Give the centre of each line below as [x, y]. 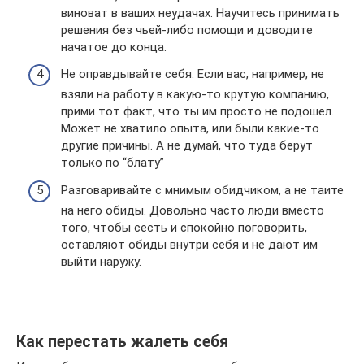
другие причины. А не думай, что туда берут [187, 145]
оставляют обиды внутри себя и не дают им [189, 244]
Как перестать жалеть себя [122, 341]
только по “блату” [113, 162]
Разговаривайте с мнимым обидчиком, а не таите [202, 190]
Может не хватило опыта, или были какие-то [190, 128]
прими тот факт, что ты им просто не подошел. [197, 111]
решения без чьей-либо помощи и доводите [187, 30]
